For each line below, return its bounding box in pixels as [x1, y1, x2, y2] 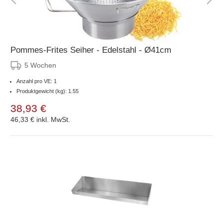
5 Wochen [24, 61, 56, 69]
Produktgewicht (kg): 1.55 [16, 88, 79, 94]
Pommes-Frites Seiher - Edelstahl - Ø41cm [10, 45, 171, 55]
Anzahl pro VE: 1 [16, 78, 57, 84]
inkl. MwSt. [36, 115, 70, 123]
